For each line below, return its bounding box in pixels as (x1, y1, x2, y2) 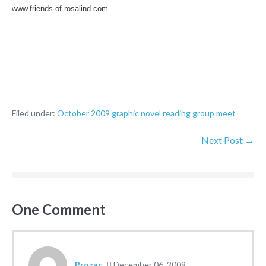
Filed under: (12, 108, 55, 118)
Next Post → (201, 134, 254, 145)
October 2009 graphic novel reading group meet (57, 108, 236, 118)
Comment (39, 201, 106, 218)
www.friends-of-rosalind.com (12, 4, 108, 13)
